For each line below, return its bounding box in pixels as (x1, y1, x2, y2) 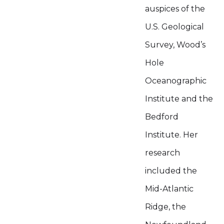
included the (145, 166, 197, 175)
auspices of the (145, 4, 205, 13)
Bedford (145, 112, 178, 121)
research (145, 148, 180, 157)
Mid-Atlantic (145, 184, 193, 193)
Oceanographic (145, 76, 206, 85)
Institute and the (145, 94, 213, 103)
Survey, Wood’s (145, 40, 205, 49)
